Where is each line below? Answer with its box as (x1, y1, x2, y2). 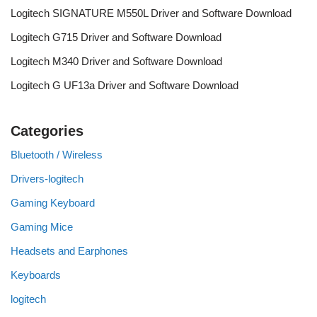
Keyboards (11, 269, 61, 281)
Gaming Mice (11, 221, 73, 233)
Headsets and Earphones (11, 245, 128, 257)
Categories (11, 123, 83, 139)
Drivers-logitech (11, 173, 83, 185)
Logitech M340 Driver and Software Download (11, 55, 222, 67)
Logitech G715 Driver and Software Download (11, 31, 221, 43)
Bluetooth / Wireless (11, 149, 103, 161)
